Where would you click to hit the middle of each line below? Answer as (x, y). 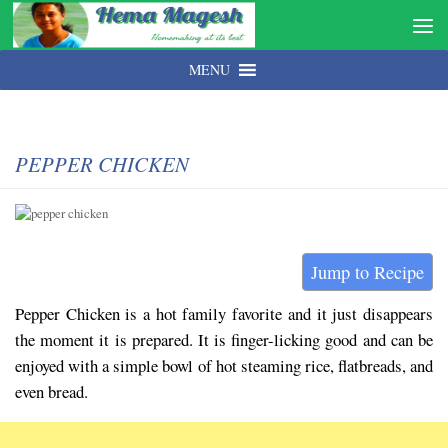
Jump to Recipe (367, 272)
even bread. (51, 391)
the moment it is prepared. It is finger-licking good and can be (224, 339)
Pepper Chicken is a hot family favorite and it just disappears (224, 313)
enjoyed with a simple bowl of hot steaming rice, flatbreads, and (224, 365)
